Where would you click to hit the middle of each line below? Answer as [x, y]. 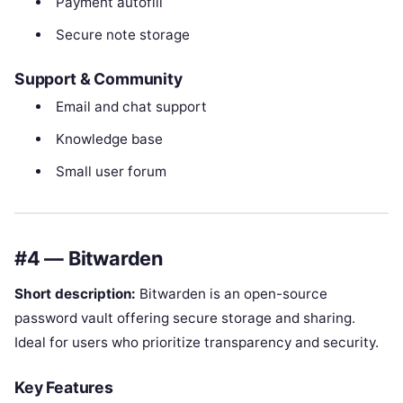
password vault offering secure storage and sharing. [185, 318]
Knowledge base [109, 139]
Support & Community [99, 79]
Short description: [75, 293]
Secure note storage [122, 34]
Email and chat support [131, 107]
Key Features [64, 387]
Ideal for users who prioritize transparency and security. [197, 342]
